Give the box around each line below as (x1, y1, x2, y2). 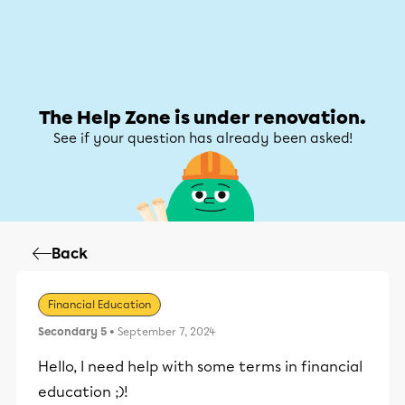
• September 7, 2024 (107, 325, 216, 338)
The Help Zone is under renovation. (39, 107, 366, 128)
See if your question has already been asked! (52, 130, 353, 146)
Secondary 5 (38, 325, 107, 338)
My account (299, 59, 374, 75)
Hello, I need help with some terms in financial (38, 358, 363, 375)
